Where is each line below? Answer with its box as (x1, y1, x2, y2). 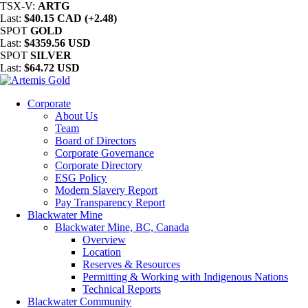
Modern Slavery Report (55, 184, 157, 196)
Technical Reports (82, 283, 161, 295)
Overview (82, 234, 126, 245)
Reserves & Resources (82, 258, 180, 270)
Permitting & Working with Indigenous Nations (82, 271, 288, 283)
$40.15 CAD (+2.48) (24, 12, 117, 24)
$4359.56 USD (24, 37, 91, 49)
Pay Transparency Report (55, 197, 165, 208)
